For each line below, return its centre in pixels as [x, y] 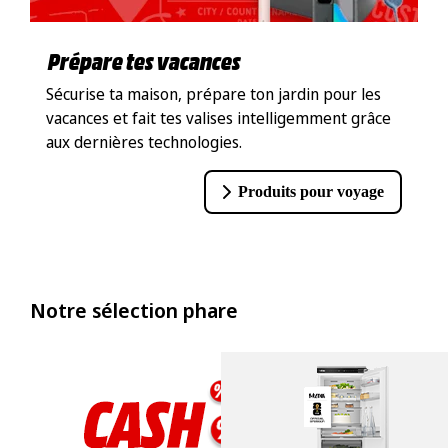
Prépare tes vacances [144, 60]
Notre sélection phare [133, 311]
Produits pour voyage [311, 192]
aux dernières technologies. [143, 142]
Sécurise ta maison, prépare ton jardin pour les [213, 94]
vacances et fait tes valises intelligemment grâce [218, 118]
